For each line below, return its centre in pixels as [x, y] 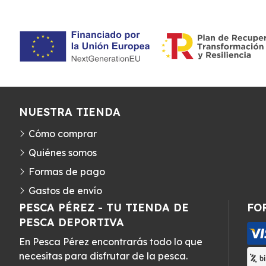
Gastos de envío [65, 191]
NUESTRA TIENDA [70, 112]
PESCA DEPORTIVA [72, 223]
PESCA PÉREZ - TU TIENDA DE [104, 208]
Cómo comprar [63, 134]
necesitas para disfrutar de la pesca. [103, 256]
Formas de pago [67, 172]
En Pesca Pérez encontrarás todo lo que [111, 242]
